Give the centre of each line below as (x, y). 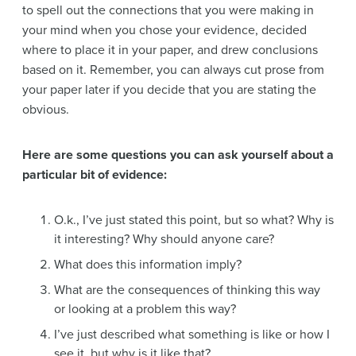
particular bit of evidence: (95, 174)
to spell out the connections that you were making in (168, 10)
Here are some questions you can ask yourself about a (178, 155)
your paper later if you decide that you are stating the (169, 89)
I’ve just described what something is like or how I (192, 334)
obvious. (46, 109)
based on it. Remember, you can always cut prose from (173, 70)
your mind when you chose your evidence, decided (164, 30)
